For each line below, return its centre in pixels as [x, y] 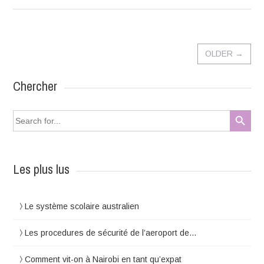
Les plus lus [42, 169]
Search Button [240, 109]
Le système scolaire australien [82, 206]
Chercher [35, 86]
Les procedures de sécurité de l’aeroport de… [111, 232]
